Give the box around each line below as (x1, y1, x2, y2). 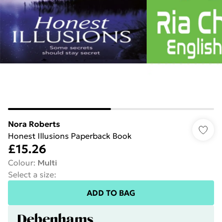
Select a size (8, 169, 54, 179)
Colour (8, 158, 33, 167)
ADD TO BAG (87, 188, 135, 198)
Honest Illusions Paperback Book (8, 131, 132, 141)
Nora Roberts (8, 119, 60, 129)
